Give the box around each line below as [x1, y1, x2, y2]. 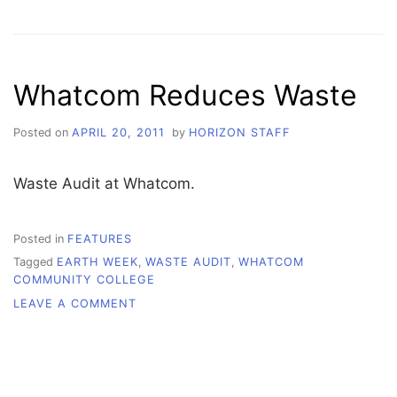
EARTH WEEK [57, 255, 138, 269]
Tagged [13, 255, 57, 269]
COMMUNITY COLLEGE [13, 273, 155, 287]
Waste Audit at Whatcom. [13, 175, 195, 193]
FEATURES [67, 231, 132, 245]
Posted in [13, 231, 67, 245]
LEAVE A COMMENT [13, 296, 136, 310]
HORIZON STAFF [188, 126, 291, 140]
